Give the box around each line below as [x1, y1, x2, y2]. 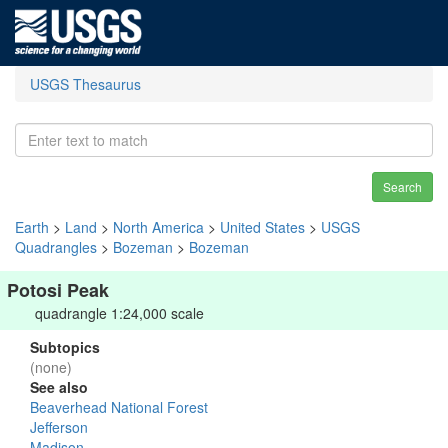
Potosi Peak [7, 277, 109, 303]
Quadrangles [15, 237, 97, 257]
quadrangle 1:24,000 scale [35, 303, 204, 323]
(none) [30, 357, 72, 377]
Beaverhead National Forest [30, 397, 208, 417]
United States [220, 217, 305, 237]
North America [113, 217, 204, 237]
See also [30, 377, 88, 397]
